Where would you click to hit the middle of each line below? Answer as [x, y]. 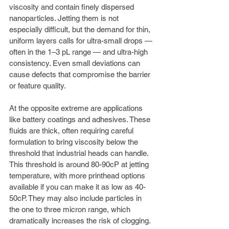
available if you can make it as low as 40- [77, 187]
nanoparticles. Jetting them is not [65, 18]
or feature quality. [38, 85]
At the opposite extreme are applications [77, 108]
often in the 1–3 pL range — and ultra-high [79, 52]
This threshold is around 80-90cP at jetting [80, 164]
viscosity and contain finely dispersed [73, 7]
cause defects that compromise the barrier [81, 74]
